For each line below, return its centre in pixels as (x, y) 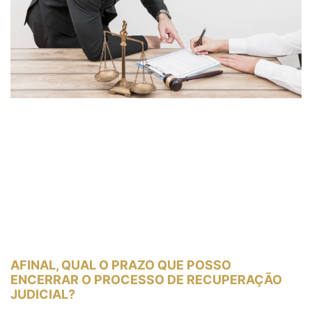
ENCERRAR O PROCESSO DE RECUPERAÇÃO (146, 279)
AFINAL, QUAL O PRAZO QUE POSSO (121, 265)
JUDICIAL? (43, 294)
